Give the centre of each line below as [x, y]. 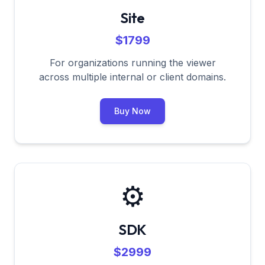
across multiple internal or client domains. [132, 77]
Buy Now [132, 111]
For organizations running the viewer [132, 63]
